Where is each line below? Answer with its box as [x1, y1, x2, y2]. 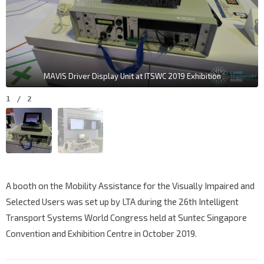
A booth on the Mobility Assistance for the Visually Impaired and [6, 180, 255, 192]
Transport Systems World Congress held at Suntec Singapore [6, 212, 247, 223]
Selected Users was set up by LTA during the [6, 196, 179, 207]
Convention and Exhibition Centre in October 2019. [6, 228, 197, 239]
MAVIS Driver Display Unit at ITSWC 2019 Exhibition [43, 71, 221, 81]
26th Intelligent [179, 196, 239, 207]
